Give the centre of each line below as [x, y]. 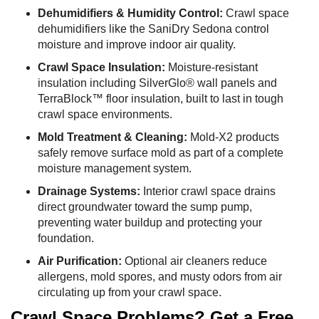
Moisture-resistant [211, 68]
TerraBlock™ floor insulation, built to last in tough [160, 99]
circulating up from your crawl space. [129, 293]
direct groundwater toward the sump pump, [145, 207]
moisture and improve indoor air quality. [136, 45]
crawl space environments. [105, 115]
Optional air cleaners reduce [194, 261]
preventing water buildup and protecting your [150, 223]
